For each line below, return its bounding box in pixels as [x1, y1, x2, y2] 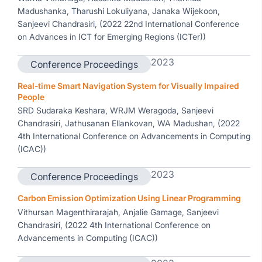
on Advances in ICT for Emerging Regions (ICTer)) [18, 32, 206, 42]
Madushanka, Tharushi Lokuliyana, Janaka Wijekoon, [18, 6, 220, 16]
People [18, 92, 44, 102]
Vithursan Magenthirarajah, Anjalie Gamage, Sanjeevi [18, 207, 219, 217]
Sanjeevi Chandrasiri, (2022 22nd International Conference [18, 19, 239, 29]
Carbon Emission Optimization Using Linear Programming [18, 193, 241, 203]
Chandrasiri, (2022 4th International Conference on [18, 220, 211, 230]
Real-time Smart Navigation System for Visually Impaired [18, 81, 239, 91]
